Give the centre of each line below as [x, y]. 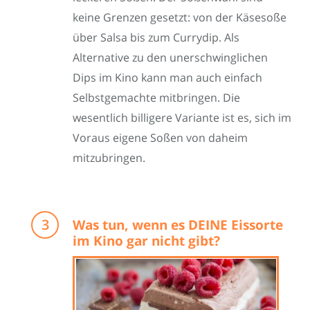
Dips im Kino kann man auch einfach [167, 77]
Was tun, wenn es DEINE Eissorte [178, 225]
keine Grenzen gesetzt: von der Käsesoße [180, 17]
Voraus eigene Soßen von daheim [160, 137]
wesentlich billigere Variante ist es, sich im [182, 117]
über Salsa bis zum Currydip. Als [156, 37]
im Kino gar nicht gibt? [146, 241]
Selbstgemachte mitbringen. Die [156, 97]
